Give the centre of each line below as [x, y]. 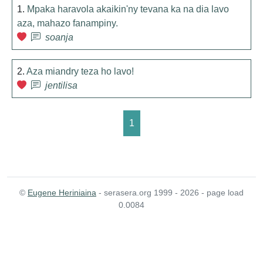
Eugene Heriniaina [62, 193]
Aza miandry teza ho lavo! [80, 71]
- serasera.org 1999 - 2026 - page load [170, 193]
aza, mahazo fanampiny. [68, 23]
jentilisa [61, 85]
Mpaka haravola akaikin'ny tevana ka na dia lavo [128, 9]
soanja [59, 37]
